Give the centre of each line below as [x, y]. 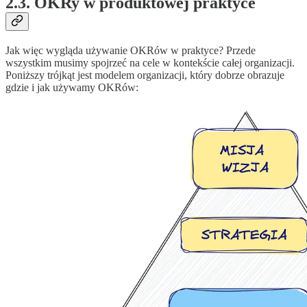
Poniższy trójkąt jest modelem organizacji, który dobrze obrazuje [145, 75]
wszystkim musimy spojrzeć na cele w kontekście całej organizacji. [150, 62]
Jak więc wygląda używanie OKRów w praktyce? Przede [131, 50]
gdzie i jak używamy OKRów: [72, 87]
